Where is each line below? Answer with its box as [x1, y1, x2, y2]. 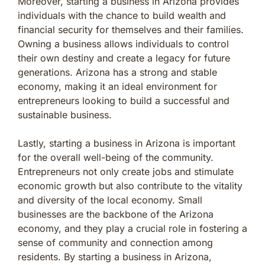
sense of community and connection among [18, 236, 213, 248]
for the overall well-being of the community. [18, 151, 214, 163]
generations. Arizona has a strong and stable [18, 66, 217, 78]
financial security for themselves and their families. [18, 23, 244, 35]
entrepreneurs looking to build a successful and [18, 94, 230, 106]
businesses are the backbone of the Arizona [18, 208, 214, 220]
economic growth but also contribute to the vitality [18, 179, 243, 192]
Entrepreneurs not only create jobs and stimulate [18, 165, 234, 177]
